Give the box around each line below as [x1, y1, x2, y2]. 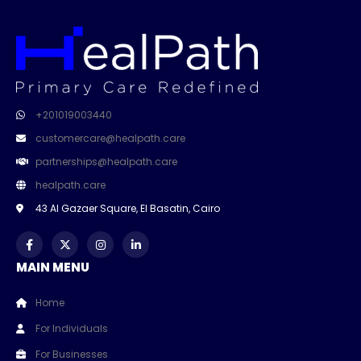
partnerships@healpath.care [35, 155, 177, 169]
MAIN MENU [16, 259, 89, 276]
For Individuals [35, 322, 108, 336]
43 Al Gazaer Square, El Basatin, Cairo [35, 201, 220, 216]
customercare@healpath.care [35, 131, 185, 146]
